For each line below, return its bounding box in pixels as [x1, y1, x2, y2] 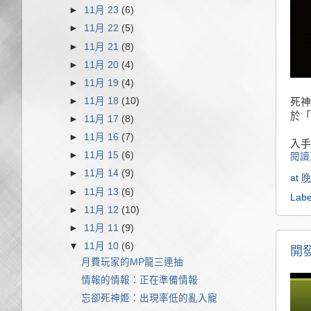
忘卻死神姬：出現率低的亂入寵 [81, 292, 217, 303]
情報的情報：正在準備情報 [81, 274, 198, 285]
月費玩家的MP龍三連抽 [81, 256, 183, 267]
